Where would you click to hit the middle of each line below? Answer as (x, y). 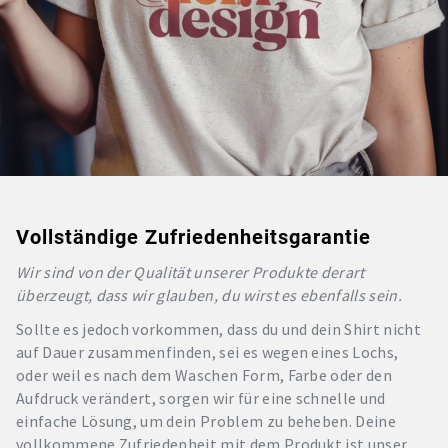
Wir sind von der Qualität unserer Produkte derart (190, 271)
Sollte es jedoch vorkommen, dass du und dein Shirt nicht (218, 328)
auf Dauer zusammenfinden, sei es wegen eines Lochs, (207, 351)
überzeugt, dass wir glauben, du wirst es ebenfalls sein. (209, 294)
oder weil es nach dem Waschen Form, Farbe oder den (204, 374)
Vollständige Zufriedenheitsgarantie (193, 236)
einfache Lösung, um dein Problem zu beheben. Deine (206, 420)
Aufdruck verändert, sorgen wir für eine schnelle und (201, 397)
